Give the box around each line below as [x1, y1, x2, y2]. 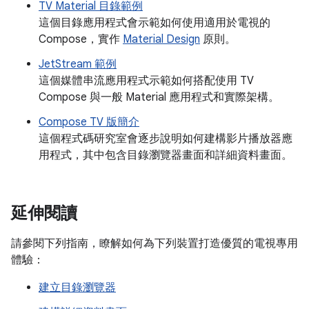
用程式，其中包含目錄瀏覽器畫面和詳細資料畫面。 [39, 148, 292, 163]
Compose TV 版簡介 [39, 115, 139, 130]
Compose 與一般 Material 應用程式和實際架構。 [39, 90, 279, 105]
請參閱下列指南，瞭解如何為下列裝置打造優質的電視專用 [11, 237, 298, 251]
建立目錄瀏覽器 [39, 281, 116, 295]
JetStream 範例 [39, 57, 117, 72]
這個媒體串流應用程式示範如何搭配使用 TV [39, 74, 254, 88]
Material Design [123, 32, 200, 47]
